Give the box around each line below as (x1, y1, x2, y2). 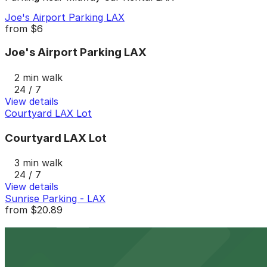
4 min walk (14, 253, 63, 265)
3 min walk (14, 157, 63, 169)
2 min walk (14, 71, 63, 83)
